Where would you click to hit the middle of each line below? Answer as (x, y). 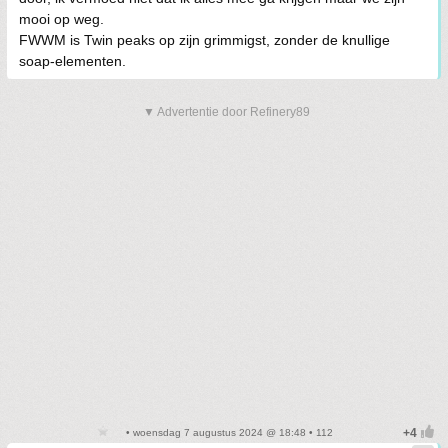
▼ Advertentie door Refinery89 (226, 112)
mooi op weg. (61, 19)
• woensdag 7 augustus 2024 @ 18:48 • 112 (228, 432)
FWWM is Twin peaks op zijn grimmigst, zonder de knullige (204, 40)
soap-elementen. (72, 61)
